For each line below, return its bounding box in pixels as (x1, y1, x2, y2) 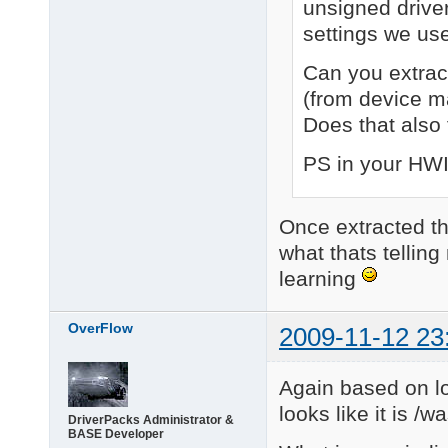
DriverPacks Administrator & (68, 413, 234, 428)
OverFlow (68, 320, 133, 337)
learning (279, 266, 362, 290)
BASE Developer (68, 427, 164, 442)
